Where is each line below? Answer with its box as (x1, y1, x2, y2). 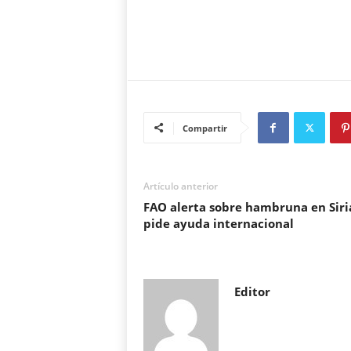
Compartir (182, 122, 227, 134)
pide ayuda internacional (143, 215, 294, 231)
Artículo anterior (143, 179, 218, 193)
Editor (233, 284, 270, 299)
